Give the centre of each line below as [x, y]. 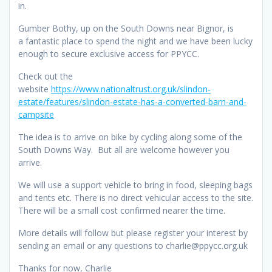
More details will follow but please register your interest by [133, 233]
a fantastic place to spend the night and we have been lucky [135, 41]
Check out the [46, 76]
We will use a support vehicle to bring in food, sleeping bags [135, 185]
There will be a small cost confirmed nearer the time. [122, 211]
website [35, 89]
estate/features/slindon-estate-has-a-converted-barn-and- [132, 102]
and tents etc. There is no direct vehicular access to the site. [136, 198]
